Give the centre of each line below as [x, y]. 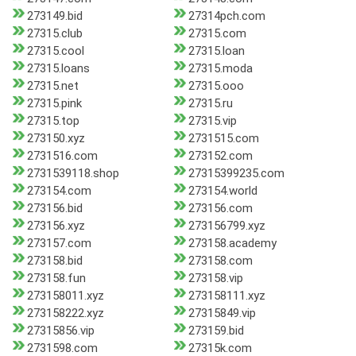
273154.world [222, 191]
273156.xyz [56, 226]
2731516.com [62, 156]
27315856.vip [61, 331]
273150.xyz [56, 139]
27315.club [55, 34]
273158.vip [215, 279]
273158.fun [56, 279]
